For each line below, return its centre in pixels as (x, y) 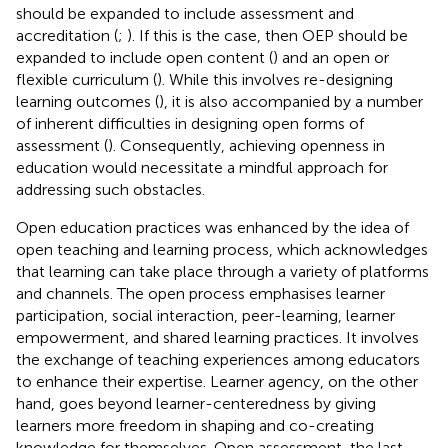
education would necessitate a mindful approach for (202, 167)
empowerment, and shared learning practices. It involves (217, 337)
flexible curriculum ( (86, 79)
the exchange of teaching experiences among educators (218, 359)
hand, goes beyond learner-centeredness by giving (196, 403)
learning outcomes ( (87, 101)
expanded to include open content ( (144, 57)
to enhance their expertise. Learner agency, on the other (217, 381)
